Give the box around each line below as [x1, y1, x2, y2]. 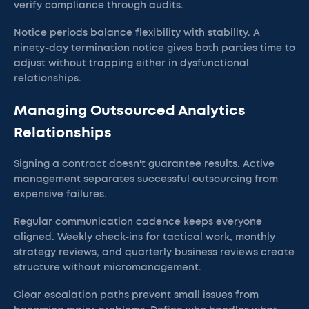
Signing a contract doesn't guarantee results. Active [14, 159, 275, 169]
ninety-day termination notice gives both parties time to [14, 43, 295, 53]
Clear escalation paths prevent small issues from [14, 290, 259, 300]
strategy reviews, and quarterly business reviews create [14, 248, 295, 257]
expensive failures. [14, 190, 107, 199]
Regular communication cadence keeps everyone [14, 217, 262, 227]
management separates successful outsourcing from [14, 175, 278, 184]
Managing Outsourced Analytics [14, 104, 246, 118]
